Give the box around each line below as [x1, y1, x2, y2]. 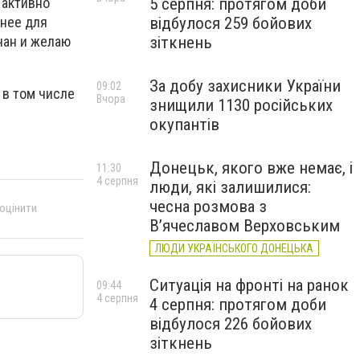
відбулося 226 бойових [149, 314, 312, 333]
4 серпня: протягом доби [149, 295, 326, 314]
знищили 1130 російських [149, 96, 333, 115]
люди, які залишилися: [149, 178, 311, 197]
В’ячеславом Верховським [149, 216, 340, 235]
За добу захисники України [149, 76, 341, 96]
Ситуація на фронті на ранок [149, 276, 349, 295]
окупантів [149, 115, 219, 134]
